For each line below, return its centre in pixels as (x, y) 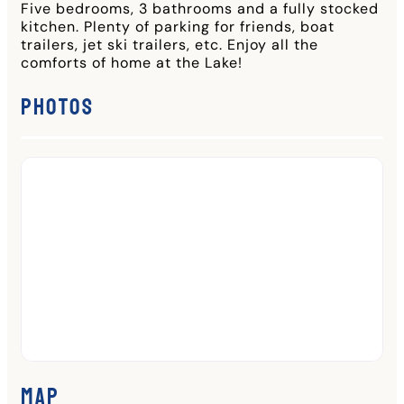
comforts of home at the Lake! (132, 63)
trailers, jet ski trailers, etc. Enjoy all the (170, 45)
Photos (57, 108)
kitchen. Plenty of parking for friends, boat (178, 27)
